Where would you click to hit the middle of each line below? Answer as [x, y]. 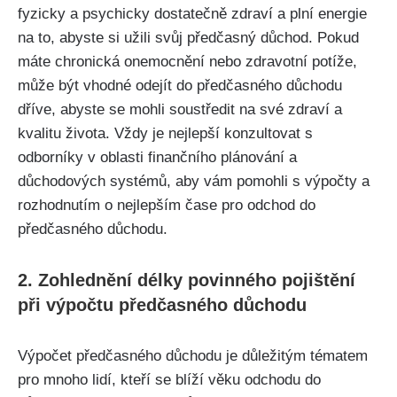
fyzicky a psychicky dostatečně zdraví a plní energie [192, 14]
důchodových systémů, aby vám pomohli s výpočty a [194, 182]
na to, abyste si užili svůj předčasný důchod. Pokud [188, 38]
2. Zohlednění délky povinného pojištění [187, 280]
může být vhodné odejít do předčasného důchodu [180, 86]
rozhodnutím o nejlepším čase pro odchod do [167, 206]
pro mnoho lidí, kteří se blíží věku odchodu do [169, 380]
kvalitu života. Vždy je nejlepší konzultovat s [165, 134]
